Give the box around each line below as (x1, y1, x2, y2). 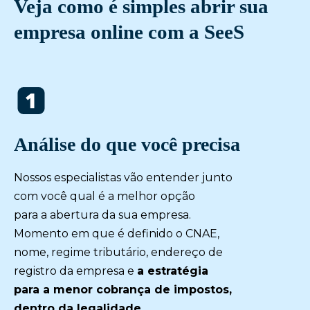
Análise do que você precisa (14, 134, 240, 156)
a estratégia (137, 264, 208, 278)
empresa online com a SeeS (14, 21, 244, 44)
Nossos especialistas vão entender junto (14, 171, 232, 185)
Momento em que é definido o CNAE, (14, 227, 219, 241)
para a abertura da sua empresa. (14, 208, 191, 222)
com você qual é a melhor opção (14, 190, 195, 203)
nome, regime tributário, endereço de (14, 246, 223, 259)
